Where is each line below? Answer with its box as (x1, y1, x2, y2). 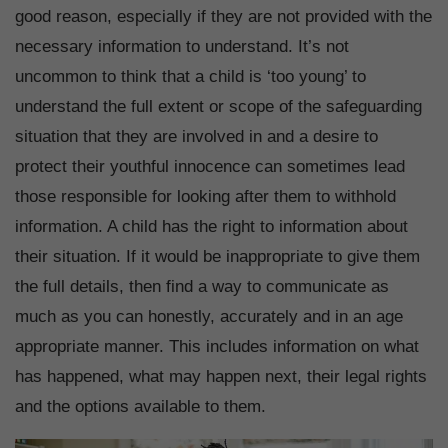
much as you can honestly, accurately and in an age (15, 306, 403, 326)
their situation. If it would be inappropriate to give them (15, 246, 420, 266)
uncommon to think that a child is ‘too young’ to (15, 66, 366, 86)
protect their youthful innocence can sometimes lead (15, 156, 405, 176)
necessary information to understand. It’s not (15, 36, 349, 56)
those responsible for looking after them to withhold (15, 186, 396, 206)
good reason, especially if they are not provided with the (15, 6, 432, 26)
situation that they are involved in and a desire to (15, 126, 378, 146)
